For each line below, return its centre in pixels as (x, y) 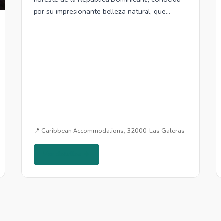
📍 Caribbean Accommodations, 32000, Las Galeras (109, 130)
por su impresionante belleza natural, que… (102, 12)
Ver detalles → (66, 154)
